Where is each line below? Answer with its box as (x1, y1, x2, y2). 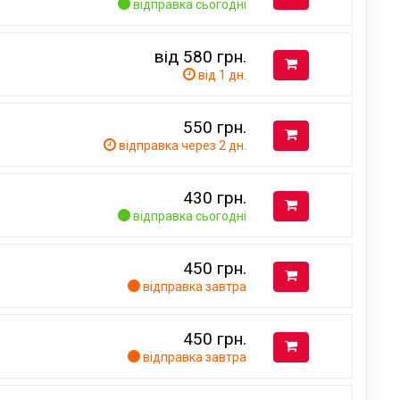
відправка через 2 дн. (116, 137, 246, 153)
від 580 (154, 46, 217, 67)
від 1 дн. (196, 67, 246, 82)
